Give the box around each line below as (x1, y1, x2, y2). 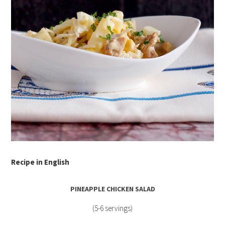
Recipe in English (11, 157, 70, 167)
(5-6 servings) (92, 203, 133, 213)
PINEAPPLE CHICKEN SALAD (70, 184, 155, 194)
